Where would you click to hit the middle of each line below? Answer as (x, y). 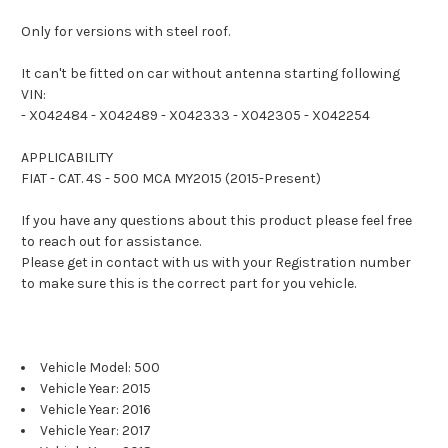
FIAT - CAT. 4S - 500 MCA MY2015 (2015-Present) (171, 179)
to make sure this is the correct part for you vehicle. (188, 284)
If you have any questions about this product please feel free (216, 221)
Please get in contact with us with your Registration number (216, 263)
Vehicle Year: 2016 (95, 410)
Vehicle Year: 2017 (95, 431)
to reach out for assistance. (111, 242)
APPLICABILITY (67, 158)
